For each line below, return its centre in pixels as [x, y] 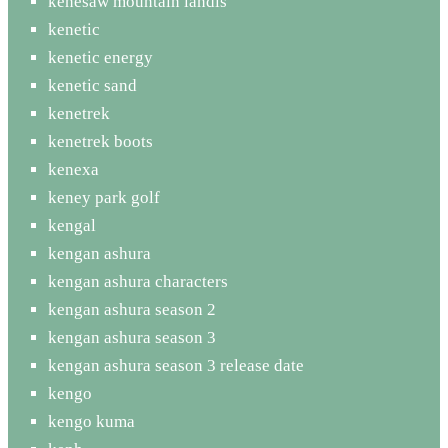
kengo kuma [91, 421]
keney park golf [104, 197]
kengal [72, 225]
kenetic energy [100, 57]
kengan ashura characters [138, 281]
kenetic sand [92, 85]
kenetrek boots [100, 141]
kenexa [73, 169]
